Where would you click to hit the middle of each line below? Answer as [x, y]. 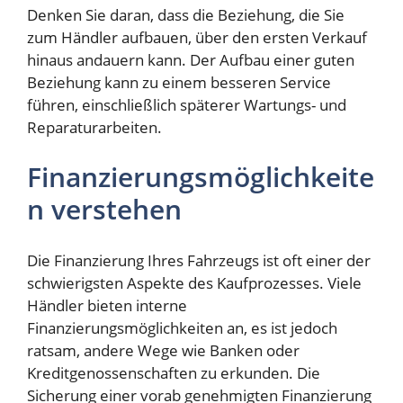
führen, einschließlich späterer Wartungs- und [187, 104]
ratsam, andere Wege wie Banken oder [163, 350]
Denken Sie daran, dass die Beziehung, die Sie [186, 14]
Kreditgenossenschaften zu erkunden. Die [174, 372]
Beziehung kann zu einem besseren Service [179, 82]
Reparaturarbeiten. [94, 127]
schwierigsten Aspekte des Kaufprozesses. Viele [194, 282]
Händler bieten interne [107, 305]
